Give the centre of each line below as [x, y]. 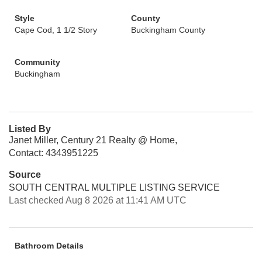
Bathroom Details [49, 246]
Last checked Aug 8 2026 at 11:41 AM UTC [98, 200]
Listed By [30, 129]
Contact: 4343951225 [54, 153]
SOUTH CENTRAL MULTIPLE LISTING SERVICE [114, 187]
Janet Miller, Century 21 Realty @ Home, [93, 140]
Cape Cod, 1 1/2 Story [56, 30]
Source [25, 175]
